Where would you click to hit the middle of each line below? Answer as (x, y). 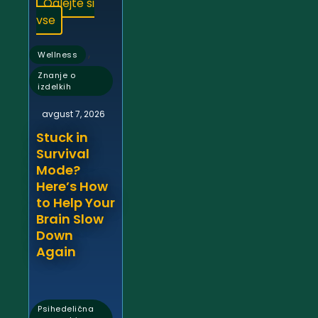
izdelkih (54, 87)
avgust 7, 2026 (73, 114)
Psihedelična (66, 309)
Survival (63, 154)
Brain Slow (70, 219)
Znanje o (56, 76)
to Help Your (76, 203)
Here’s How (72, 187)
